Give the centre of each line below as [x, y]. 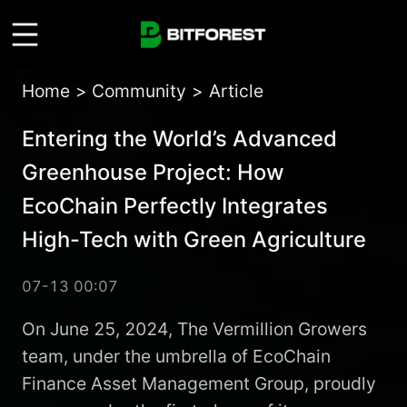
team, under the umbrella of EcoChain [176, 356]
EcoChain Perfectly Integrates [174, 206]
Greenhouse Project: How [153, 173]
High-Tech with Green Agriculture [194, 240]
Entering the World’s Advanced [179, 139]
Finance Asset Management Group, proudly [199, 383]
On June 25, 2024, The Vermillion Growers [194, 328]
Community [139, 91]
